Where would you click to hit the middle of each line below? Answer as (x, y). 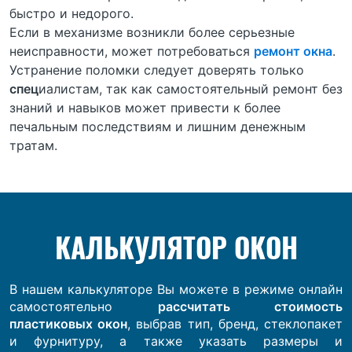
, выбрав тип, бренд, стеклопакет (235, 324)
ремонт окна (293, 51)
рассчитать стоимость (250, 307)
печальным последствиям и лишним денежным (158, 127)
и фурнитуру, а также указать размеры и (176, 341)
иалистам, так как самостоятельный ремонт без (191, 89)
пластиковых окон (69, 324)
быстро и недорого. (71, 14)
